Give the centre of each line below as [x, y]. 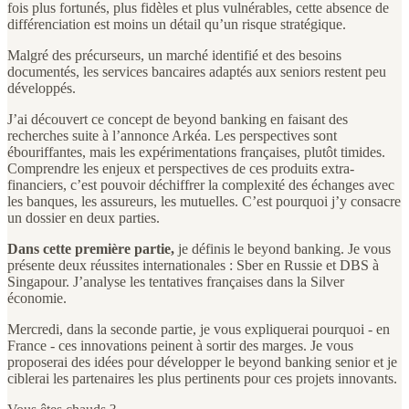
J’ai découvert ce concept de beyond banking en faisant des [178, 119]
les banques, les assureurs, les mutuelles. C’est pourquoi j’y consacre [204, 201]
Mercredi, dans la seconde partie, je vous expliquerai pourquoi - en [199, 329]
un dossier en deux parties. [84, 217]
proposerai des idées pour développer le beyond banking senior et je [202, 362]
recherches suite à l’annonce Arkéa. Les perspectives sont [172, 135]
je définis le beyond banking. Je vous [283, 248]
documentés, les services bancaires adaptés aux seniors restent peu [197, 71]
